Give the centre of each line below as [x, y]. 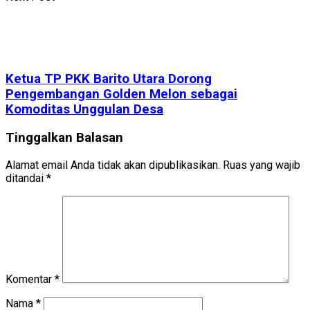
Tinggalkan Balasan [64, 137]
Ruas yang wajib [262, 165]
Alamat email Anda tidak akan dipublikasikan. [113, 165]
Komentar [30, 279]
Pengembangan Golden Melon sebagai [121, 94]
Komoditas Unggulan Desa [84, 110]
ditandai [26, 178]
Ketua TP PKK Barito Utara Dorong [109, 79]
